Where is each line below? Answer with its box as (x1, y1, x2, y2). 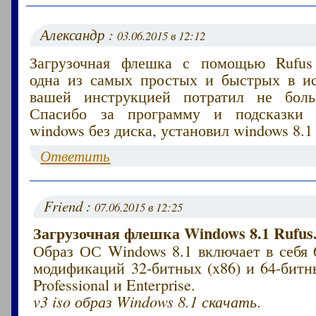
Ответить (40, 145, 111, 166)
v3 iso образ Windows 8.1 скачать (33, 290, 257, 312)
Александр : (40, 24, 118, 44)
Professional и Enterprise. (33, 273, 196, 295)
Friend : (44, 195, 95, 216)
